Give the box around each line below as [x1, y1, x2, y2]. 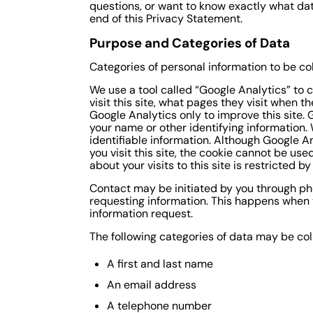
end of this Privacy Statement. [89, 10, 242, 26]
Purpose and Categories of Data [89, 34, 290, 52]
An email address [107, 277, 196, 292]
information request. [89, 205, 193, 221]
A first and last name [107, 256, 213, 271]
